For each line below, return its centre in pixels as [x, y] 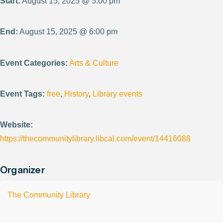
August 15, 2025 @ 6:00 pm [68, 32]
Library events [117, 94]
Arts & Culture [94, 63]
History [76, 94]
